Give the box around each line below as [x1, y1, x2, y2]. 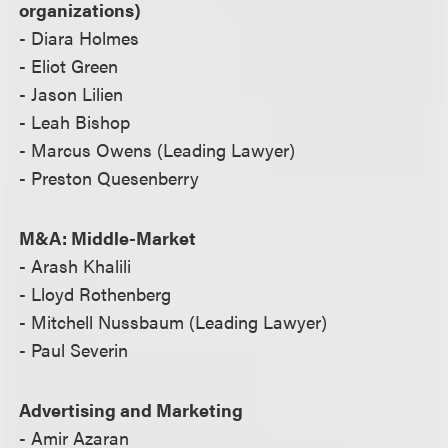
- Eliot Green [19, 53, 119, 79]
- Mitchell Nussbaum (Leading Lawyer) [19, 309, 328, 335]
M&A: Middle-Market [19, 225, 197, 251]
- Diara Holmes [19, 25, 140, 51]
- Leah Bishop [19, 109, 131, 135]
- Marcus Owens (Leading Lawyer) [19, 137, 296, 163]
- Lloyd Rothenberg [19, 281, 172, 307]
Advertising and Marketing [19, 397, 244, 423]
